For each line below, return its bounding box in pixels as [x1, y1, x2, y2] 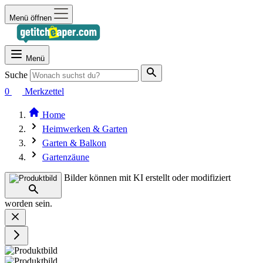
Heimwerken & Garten [42, 124, 127, 134]
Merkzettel [25, 86, 64, 96]
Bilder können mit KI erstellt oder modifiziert [64, 173, 231, 183]
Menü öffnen [9, 14, 52, 22]
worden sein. [5, 198, 52, 208]
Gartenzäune [42, 152, 89, 162]
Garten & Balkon [42, 138, 106, 148]
